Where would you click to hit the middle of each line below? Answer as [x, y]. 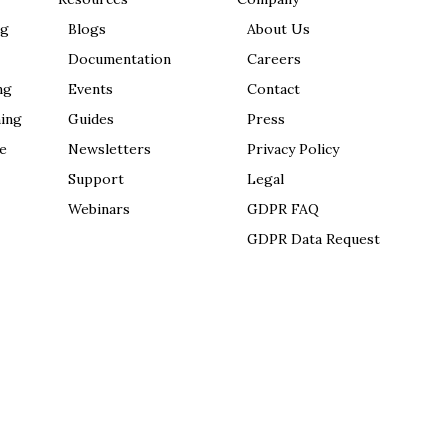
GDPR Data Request [314, 239]
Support [96, 179]
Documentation [120, 59]
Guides [91, 119]
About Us [279, 29]
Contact [274, 89]
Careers [274, 59]
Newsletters [110, 149]
